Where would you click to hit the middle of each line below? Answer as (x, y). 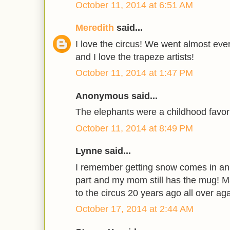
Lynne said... (103, 151)
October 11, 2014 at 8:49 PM (134, 128)
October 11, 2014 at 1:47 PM (134, 73)
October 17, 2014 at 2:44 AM (135, 209)
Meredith (95, 28)
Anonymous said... (117, 96)
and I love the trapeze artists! (135, 57)
